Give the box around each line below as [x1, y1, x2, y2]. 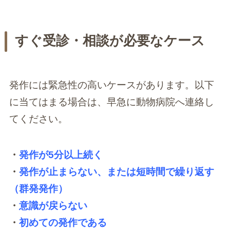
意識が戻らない [18, 200, 87, 212]
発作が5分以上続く [18, 149, 103, 161]
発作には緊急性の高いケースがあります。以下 [9, 79, 214, 90]
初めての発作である [18, 217, 107, 228]
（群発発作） [9, 183, 68, 195]
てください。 [9, 113, 68, 124]
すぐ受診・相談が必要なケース [14, 33, 205, 48]
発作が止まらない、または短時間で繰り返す [18, 166, 214, 178]
